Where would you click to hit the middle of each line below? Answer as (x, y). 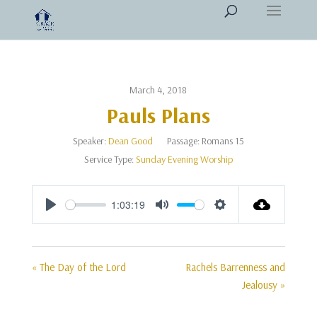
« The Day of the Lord (79, 267)
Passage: (183, 141)
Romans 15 (223, 141)
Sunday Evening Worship (184, 159)
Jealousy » (264, 285)
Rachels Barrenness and (236, 267)
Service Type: (109, 159)
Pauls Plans (158, 115)
